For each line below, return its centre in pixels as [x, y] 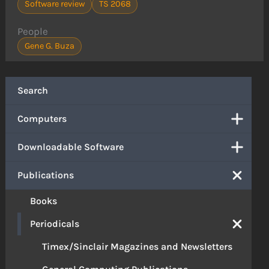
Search [33, 90]
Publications [46, 175]
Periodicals [55, 223]
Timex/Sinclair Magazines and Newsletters [138, 246]
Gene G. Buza [50, 46]
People [33, 31]
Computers [42, 118]
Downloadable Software [71, 147]
